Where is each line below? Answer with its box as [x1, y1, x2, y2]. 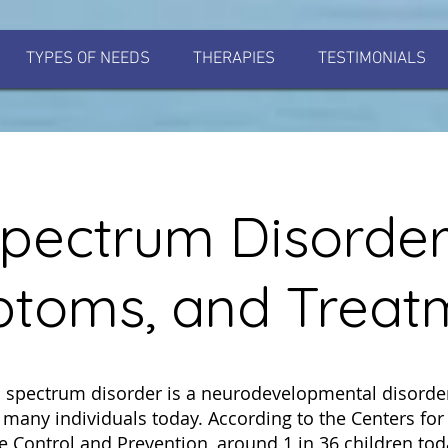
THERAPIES [192, 49, 275, 69]
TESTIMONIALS [317, 49, 426, 69]
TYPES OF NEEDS [25, 49, 150, 69]
